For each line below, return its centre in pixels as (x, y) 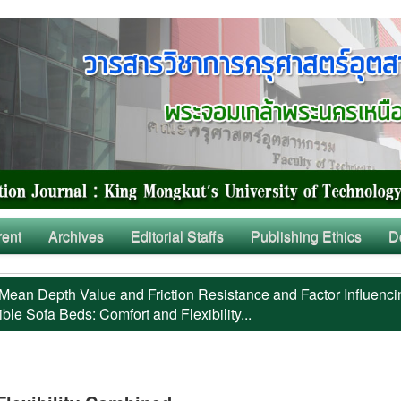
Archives (76, 236)
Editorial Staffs (177, 236)
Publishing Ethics (306, 236)
